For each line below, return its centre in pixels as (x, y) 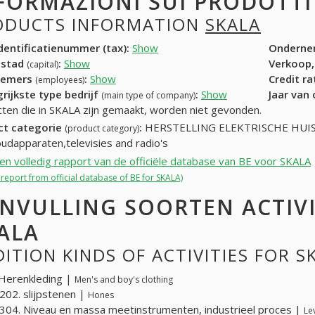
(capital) (43, 64)
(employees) (60, 79)
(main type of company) (148, 95)
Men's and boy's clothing (124, 279)
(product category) (102, 129)
